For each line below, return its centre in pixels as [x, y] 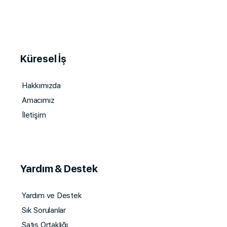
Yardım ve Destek [52, 196]
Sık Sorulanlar [44, 211]
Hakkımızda [41, 86]
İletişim [34, 115]
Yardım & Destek [59, 169]
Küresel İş [43, 59]
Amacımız [38, 101]
